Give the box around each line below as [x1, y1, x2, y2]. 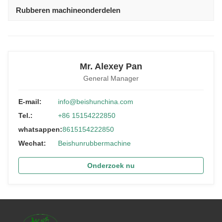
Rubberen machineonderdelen [16, 6, 120, 14]
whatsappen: [18, 125, 62, 133]
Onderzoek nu [87, 162, 135, 169]
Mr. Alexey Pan [80, 61, 142, 71]
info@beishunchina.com [58, 98, 133, 106]
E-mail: [18, 98, 42, 106]
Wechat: [18, 139, 46, 147]
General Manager [83, 74, 139, 82]
